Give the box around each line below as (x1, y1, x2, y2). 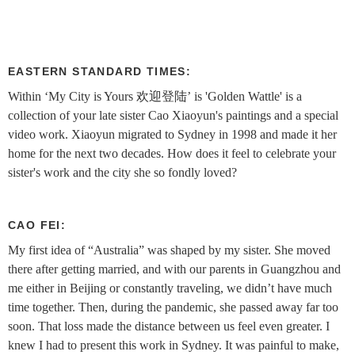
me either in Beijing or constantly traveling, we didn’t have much (8, 281, 332, 295)
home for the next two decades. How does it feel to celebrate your (8, 146, 336, 160)
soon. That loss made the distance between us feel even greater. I (8, 319, 330, 333)
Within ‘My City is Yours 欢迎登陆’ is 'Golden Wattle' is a (8, 89, 302, 103)
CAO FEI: (8, 218, 67, 231)
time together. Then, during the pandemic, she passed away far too (8, 300, 338, 314)
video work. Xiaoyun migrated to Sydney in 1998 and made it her (8, 127, 337, 141)
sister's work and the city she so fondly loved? (8, 165, 237, 179)
